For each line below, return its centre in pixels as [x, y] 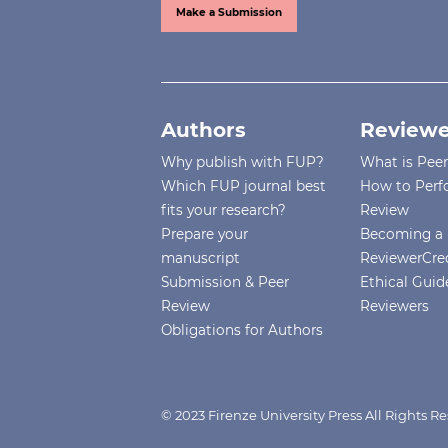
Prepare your [205, 234]
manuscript [201, 258]
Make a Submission [229, 13]
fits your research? [224, 210]
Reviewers [395, 306]
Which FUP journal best [244, 186]
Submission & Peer [225, 282]
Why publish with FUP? [243, 162]
